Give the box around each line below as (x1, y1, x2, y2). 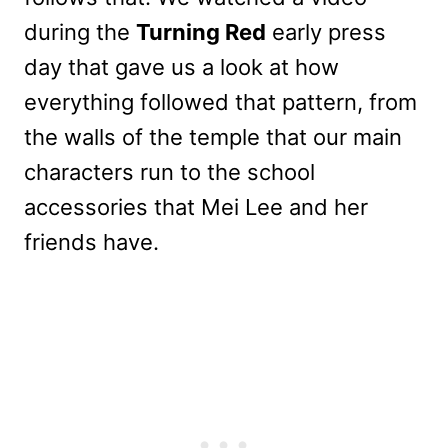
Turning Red (136, 18, 266, 45)
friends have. (24, 228, 159, 255)
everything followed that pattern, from (24, 88, 417, 115)
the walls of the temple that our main (24, 123, 402, 150)
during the (24, 18, 136, 45)
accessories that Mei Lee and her (24, 193, 368, 220)
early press (266, 18, 386, 45)
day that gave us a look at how (24, 53, 339, 80)
